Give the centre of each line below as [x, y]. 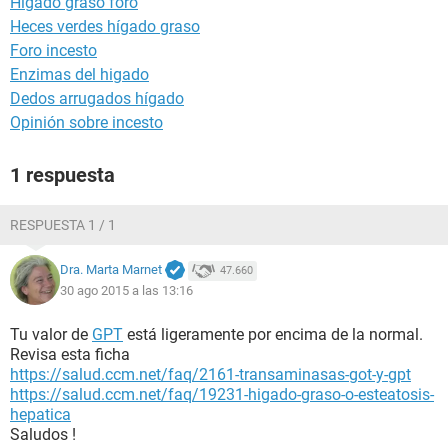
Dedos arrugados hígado [97, 98]
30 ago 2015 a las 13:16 [126, 290]
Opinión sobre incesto [86, 122]
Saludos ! [43, 434]
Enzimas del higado [79, 74]
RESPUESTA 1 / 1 [63, 225]
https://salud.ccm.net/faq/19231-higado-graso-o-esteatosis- [222, 394]
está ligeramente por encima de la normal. [273, 334]
